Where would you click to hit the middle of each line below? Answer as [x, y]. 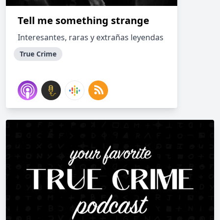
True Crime [38, 54]
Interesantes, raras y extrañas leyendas [91, 37]
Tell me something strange [83, 20]
